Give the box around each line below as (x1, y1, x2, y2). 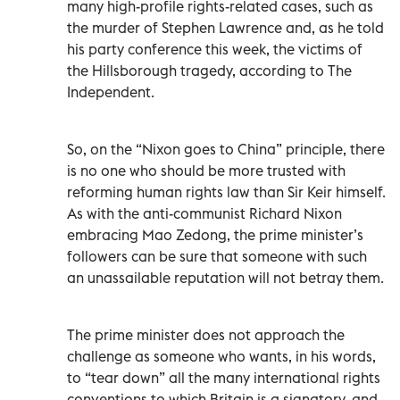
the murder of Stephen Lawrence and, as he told (67, 18, 384, 37)
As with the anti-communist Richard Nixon (67, 204, 342, 222)
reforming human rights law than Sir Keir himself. (67, 182, 386, 201)
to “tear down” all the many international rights (67, 368, 380, 387)
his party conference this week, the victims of (67, 39, 362, 58)
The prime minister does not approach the (67, 325, 345, 344)
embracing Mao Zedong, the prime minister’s (67, 225, 363, 244)
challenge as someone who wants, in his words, (67, 346, 376, 365)
